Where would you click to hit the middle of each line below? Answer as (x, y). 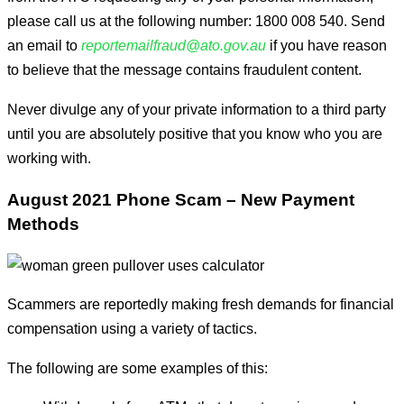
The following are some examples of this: (138, 367)
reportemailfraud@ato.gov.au (174, 46)
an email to (44, 46)
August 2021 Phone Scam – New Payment (181, 199)
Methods (43, 224)
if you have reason (326, 46)
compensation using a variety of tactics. (132, 329)
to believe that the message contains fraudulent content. (184, 70)
